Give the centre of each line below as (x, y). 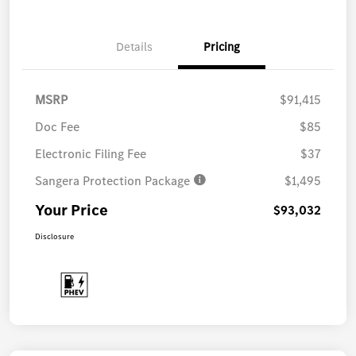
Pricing (222, 46)
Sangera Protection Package (114, 180)
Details (134, 46)
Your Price (72, 210)
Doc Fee (57, 126)
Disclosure (54, 236)
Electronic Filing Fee (91, 153)
